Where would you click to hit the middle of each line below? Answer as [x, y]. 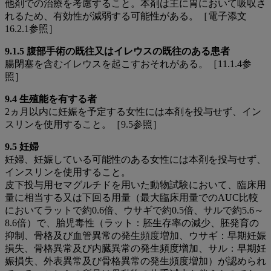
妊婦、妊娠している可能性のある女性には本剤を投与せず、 [135, 160]
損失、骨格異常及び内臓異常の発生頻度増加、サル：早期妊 [135, 249]
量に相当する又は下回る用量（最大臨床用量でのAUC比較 [132, 198]
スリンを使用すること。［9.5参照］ [83, 125]
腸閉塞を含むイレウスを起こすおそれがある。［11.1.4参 [128, 64]
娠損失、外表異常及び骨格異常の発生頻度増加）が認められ [135, 261]
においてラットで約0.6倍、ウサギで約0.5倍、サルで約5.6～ [134, 211]
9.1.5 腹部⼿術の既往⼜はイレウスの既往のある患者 [117, 51]
